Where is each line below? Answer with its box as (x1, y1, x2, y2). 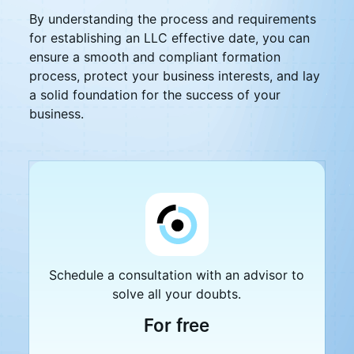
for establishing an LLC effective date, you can (28, 30, 310, 46)
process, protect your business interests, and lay (28, 68, 320, 84)
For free (144, 314, 210, 336)
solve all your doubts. (112, 286, 242, 302)
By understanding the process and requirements (28, 11, 316, 27)
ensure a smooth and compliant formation (28, 49, 281, 65)
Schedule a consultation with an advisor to (49, 267, 305, 283)
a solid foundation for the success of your (28, 87, 281, 103)
